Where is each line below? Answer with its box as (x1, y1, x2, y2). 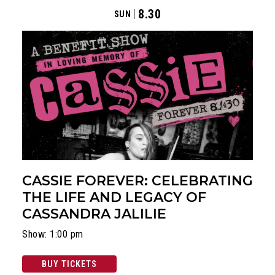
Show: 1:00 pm (22, 228, 83, 241)
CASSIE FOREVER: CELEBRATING (22, 172, 253, 190)
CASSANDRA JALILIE (22, 206, 166, 223)
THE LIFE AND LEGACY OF (22, 189, 206, 206)
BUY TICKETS (42, 259, 97, 269)
